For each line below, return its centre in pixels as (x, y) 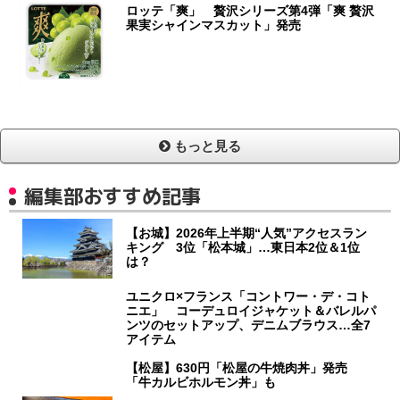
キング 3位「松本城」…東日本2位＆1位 (243, 247)
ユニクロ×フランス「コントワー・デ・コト (249, 296)
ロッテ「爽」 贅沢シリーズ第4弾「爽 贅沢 (250, 10)
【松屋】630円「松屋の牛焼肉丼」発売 (243, 367)
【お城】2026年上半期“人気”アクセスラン (247, 233)
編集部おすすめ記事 (112, 196)
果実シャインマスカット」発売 (214, 25)
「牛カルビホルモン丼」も (201, 382)
